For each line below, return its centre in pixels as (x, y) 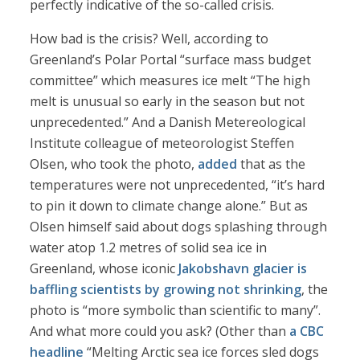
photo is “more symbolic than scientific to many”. (176, 311)
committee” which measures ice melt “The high (170, 81)
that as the (272, 164)
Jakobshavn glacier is (243, 269)
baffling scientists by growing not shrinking (166, 290)
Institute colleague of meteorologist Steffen (162, 143)
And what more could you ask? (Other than (160, 331)
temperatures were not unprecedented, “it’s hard (178, 185)
